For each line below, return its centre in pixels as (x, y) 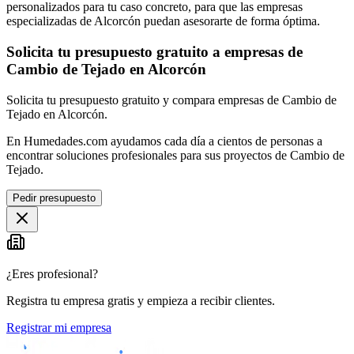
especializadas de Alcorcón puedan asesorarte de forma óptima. (163, 21)
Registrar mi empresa (59, 327)
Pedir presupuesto (54, 198)
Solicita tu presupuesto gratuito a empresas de (154, 51)
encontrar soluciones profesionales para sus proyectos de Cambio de (175, 155)
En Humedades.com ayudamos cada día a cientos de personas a (164, 141)
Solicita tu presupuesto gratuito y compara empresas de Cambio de (171, 100)
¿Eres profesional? (52, 273)
